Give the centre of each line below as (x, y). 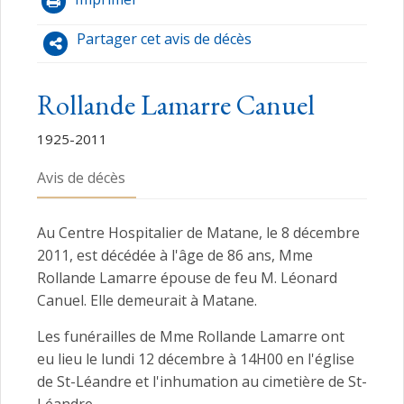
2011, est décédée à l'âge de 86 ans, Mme (175, 256)
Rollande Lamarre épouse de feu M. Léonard (187, 278)
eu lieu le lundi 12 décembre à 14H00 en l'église (196, 359)
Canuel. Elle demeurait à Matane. (147, 301)
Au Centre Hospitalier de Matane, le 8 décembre (198, 233)
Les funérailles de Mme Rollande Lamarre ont (191, 337)
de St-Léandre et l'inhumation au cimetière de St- (202, 382)
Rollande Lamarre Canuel (176, 105)
